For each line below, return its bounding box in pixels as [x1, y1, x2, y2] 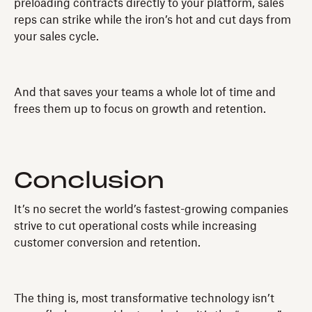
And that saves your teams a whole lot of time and [14, 86, 276, 98]
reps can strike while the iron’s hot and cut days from [14, 14, 291, 26]
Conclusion [14, 169, 164, 192]
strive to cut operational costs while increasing [14, 220, 257, 232]
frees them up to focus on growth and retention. [14, 103, 266, 115]
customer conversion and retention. [14, 237, 201, 249]
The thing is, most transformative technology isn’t [14, 292, 274, 304]
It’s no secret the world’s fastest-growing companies [14, 203, 288, 215]
